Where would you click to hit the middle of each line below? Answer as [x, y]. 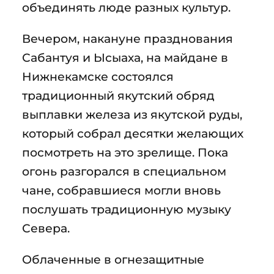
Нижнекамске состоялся [98, 76]
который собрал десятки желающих [133, 133]
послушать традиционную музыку [127, 209]
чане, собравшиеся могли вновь [121, 190]
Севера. [46, 228]
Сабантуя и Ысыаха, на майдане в [125, 57]
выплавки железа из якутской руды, [132, 114]
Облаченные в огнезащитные [113, 259]
